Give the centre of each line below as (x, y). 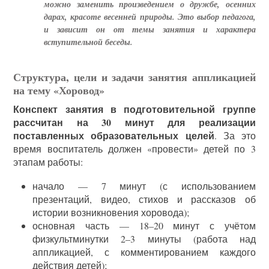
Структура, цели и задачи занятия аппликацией (134, 77)
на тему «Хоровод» (59, 90)
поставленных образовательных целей (114, 136)
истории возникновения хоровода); (111, 213)
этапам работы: (48, 162)
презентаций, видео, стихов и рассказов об (144, 199)
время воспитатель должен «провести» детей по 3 (134, 149)
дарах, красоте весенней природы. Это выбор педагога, (150, 17)
